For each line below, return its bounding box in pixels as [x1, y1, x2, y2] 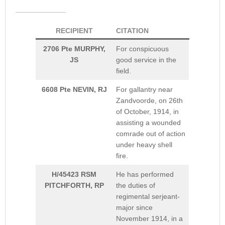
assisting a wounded [116, 119, 181, 127]
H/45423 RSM [52, 170, 96, 179]
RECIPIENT [55, 27, 93, 35]
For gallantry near [116, 85, 173, 94]
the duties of [116, 181, 155, 190]
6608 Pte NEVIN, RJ [41, 85, 107, 94]
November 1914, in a [116, 214, 183, 223]
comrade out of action [116, 130, 185, 138]
